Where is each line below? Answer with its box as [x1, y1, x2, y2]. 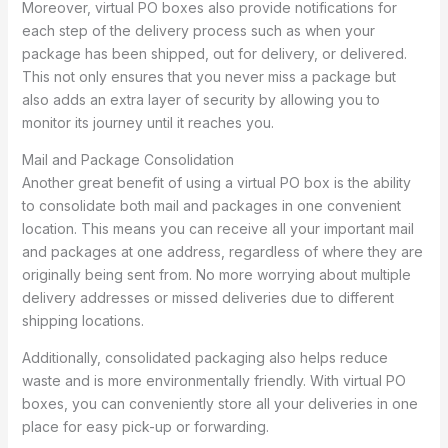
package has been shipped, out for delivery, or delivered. [21, 45, 407, 63]
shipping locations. [21, 312, 144, 330]
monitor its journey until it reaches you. [21, 114, 274, 132]
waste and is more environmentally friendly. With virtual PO [21, 372, 406, 390]
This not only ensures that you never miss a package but [21, 68, 396, 86]
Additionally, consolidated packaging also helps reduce [21, 349, 388, 367]
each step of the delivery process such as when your [21, 22, 375, 40]
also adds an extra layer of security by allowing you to [21, 91, 380, 109]
